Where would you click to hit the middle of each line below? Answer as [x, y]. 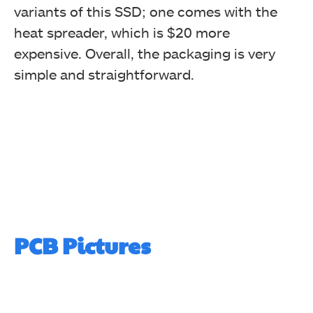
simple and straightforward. [104, 74]
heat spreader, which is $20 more [122, 32]
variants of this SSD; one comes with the [146, 12]
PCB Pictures [82, 245]
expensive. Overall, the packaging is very [145, 53]
